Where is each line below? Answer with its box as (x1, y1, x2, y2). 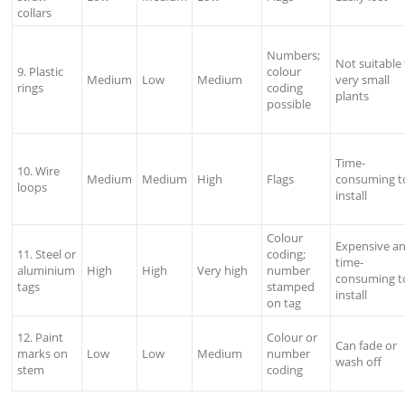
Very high (197, 262, 249, 279)
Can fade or (335, 337, 398, 354)
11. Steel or (17, 246, 77, 263)
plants (335, 88, 370, 105)
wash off (335, 353, 382, 371)
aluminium (17, 262, 76, 279)
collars (17, 5, 52, 22)
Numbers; (267, 47, 321, 64)
